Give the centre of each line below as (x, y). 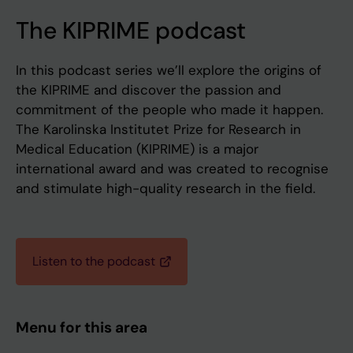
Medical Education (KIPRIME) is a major (137, 149)
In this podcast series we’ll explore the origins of (169, 71)
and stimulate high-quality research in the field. (165, 189)
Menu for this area (82, 328)
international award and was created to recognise (172, 169)
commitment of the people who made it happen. (169, 110)
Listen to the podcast (94, 262)
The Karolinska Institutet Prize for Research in (158, 130)
